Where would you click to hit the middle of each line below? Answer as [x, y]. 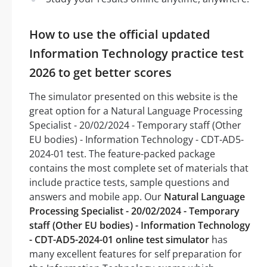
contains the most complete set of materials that [139, 168]
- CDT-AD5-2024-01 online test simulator [119, 239]
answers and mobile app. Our [97, 196]
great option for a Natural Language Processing [136, 111]
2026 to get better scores [100, 72]
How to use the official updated [119, 34]
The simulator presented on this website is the [133, 96]
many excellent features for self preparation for [136, 254]
